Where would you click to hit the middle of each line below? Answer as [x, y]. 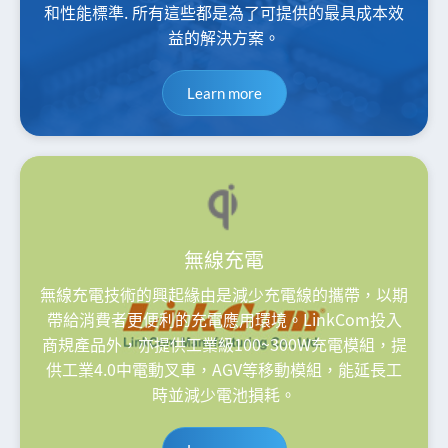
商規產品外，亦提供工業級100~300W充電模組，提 [224, 344]
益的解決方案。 [224, 37]
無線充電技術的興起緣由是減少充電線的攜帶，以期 [224, 294]
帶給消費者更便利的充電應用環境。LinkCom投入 [224, 319]
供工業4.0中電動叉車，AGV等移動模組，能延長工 [224, 369]
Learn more [224, 93]
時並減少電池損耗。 [224, 394]
